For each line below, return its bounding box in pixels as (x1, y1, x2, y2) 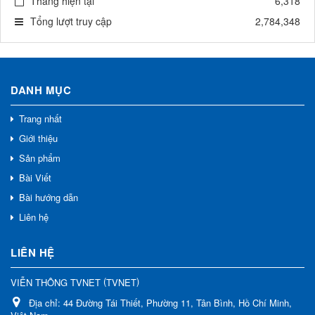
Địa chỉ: (29, 296, 63, 310)
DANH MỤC (11, 82, 71, 98)
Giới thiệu (19, 131, 58, 146)
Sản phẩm (19, 151, 60, 165)
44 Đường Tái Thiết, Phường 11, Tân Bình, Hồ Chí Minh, (63, 296, 292, 310)
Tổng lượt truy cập (30, 14, 112, 29)
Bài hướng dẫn (19, 191, 78, 205)
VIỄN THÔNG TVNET (11, 275, 101, 289)
